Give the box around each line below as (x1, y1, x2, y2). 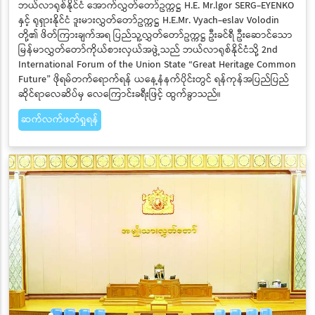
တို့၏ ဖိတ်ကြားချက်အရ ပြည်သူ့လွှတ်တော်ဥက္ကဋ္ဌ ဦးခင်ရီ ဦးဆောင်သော (18, 27, 292, 43)
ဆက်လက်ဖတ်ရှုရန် (20, 111, 98, 127)
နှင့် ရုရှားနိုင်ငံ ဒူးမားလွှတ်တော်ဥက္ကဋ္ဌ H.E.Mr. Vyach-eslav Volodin (18, 12, 279, 28)
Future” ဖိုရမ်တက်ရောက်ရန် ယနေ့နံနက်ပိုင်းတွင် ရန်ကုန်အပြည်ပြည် (18, 71, 289, 87)
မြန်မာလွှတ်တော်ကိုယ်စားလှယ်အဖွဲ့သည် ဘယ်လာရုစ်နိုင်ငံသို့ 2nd (18, 41, 278, 58)
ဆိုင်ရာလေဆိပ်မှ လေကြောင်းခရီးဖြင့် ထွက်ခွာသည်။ (18, 86, 221, 102)
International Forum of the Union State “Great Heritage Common (18, 56, 296, 72)
